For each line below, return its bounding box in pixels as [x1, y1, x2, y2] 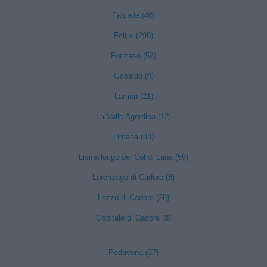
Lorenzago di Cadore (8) [92, 173, 175, 182]
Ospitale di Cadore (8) [96, 213, 171, 222]
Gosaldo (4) [113, 72, 154, 80]
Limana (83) [113, 132, 154, 141]
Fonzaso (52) [111, 51, 156, 60]
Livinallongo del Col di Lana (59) [79, 153, 188, 162]
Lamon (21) [114, 92, 153, 101]
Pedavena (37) [108, 248, 159, 257]
